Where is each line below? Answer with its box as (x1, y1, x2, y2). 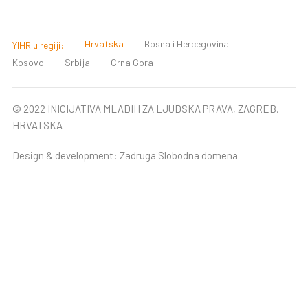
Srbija (65, 56, 90, 69)
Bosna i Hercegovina (144, 38, 229, 50)
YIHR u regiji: (12, 39, 64, 52)
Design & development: (12, 149, 120, 162)
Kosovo (12, 56, 44, 69)
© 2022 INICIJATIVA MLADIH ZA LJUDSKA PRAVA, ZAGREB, (12, 102, 279, 115)
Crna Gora (111, 56, 153, 69)
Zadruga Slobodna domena (120, 149, 238, 162)
